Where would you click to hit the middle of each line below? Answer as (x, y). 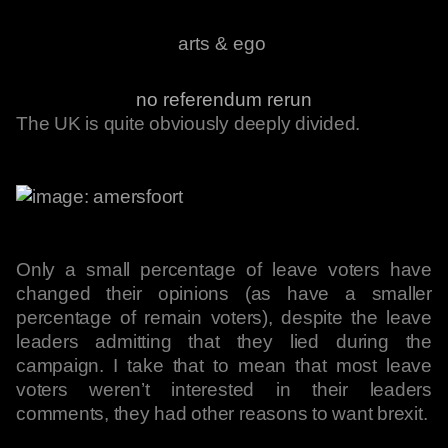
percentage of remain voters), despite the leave (224, 317)
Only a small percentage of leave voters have (224, 269)
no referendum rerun (224, 99)
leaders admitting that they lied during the (224, 341)
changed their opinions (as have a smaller (224, 293)
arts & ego (221, 43)
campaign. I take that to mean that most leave (224, 365)
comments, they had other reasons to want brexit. (222, 413)
